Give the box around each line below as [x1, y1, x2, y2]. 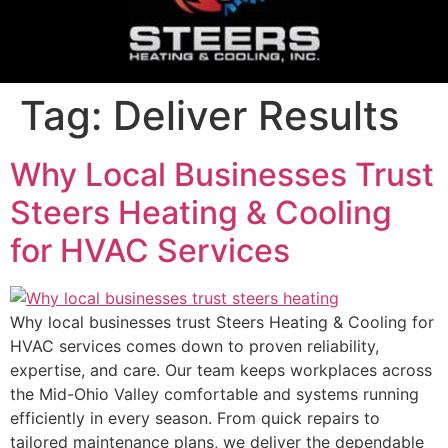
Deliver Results [113, 91, 399, 140]
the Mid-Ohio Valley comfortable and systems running [10, 384, 419, 404]
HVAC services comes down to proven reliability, [10, 336, 379, 356]
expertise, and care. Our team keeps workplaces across [10, 360, 432, 380]
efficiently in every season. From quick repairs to [10, 408, 380, 428]
